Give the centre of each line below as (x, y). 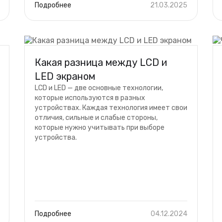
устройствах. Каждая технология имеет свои (111, 108)
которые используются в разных (90, 98)
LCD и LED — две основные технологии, (99, 88)
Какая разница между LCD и (101, 62)
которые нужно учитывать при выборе (100, 128)
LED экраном (65, 76)
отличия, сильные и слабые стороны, (96, 118)
